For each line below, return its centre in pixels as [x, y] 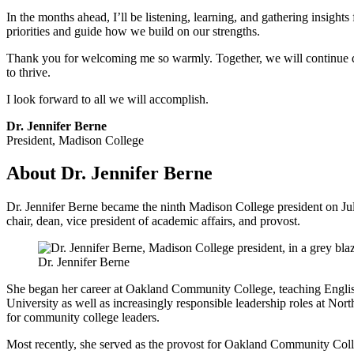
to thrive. [28, 72]
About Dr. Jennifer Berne [109, 173]
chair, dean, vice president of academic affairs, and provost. [153, 221]
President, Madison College [75, 140]
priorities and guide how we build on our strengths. [133, 31]
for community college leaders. [83, 318]
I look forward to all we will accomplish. [107, 99]
